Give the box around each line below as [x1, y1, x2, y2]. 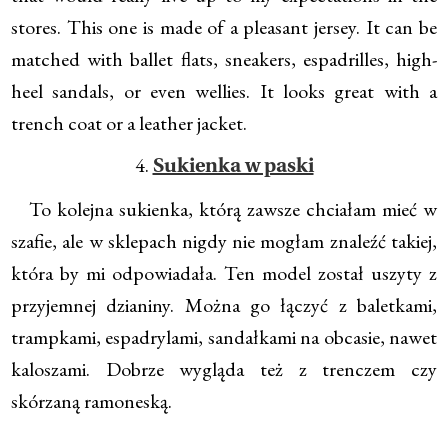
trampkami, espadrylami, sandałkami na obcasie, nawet [11, 323, 437, 350]
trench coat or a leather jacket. [11, 109, 248, 136]
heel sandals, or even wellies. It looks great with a [11, 77, 437, 104]
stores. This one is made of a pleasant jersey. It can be [11, 13, 437, 40]
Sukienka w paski [152, 156, 314, 177]
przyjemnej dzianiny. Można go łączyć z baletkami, [11, 291, 437, 318]
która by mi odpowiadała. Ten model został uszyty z [11, 259, 437, 286]
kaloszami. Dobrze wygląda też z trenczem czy [11, 355, 437, 382]
